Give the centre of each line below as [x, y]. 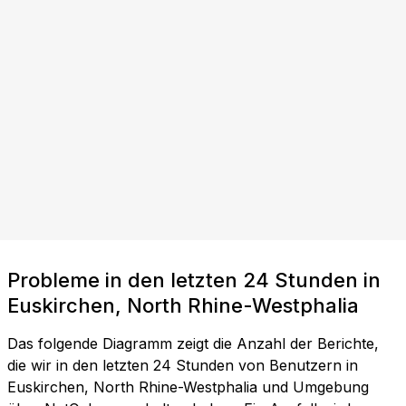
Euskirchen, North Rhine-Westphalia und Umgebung [188, 387]
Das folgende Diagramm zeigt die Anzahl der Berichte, [193, 344]
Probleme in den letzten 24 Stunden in [194, 280]
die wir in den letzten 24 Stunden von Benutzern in [183, 366]
